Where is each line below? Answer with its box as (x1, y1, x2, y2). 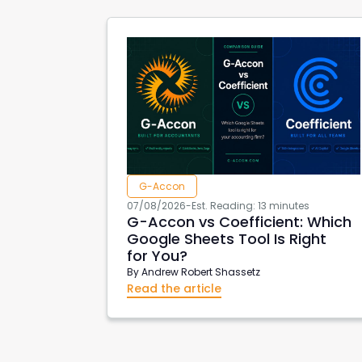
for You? (127, 245, 187, 266)
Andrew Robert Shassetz (141, 264, 260, 279)
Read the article (127, 280, 221, 297)
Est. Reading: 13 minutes (192, 198, 309, 213)
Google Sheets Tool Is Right (127, 228, 326, 249)
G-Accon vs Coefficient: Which (127, 211, 351, 232)
